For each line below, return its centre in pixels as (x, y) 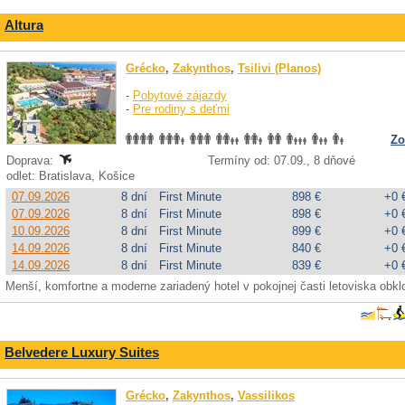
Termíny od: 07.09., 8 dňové (282, 160)
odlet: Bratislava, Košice (72, 176)
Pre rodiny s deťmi (181, 109)
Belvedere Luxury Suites (82, 352)
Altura (24, 25)
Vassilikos (266, 396)
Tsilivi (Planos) (279, 68)
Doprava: (32, 160)
